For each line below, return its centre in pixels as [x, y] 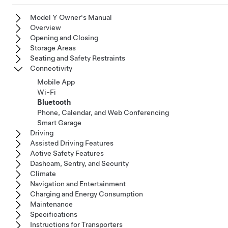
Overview [46, 27]
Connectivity [51, 68]
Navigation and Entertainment [78, 183]
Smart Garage [59, 122]
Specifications [54, 214]
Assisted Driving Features [72, 143]
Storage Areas [53, 48]
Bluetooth [54, 102]
